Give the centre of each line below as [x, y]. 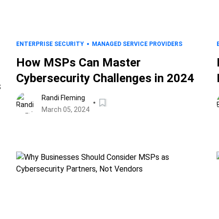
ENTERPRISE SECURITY [50, 44]
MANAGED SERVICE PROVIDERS [137, 44]
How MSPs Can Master [79, 63]
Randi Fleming [64, 98]
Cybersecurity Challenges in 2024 [105, 78]
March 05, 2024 [66, 109]
